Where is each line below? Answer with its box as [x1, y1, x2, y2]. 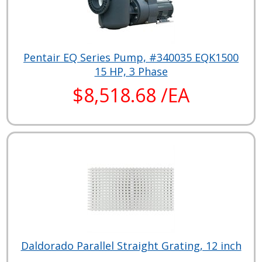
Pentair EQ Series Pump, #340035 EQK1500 [23, 50, 239, 64]
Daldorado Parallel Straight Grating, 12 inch [20, 238, 242, 253]
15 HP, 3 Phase [94, 64, 168, 78]
